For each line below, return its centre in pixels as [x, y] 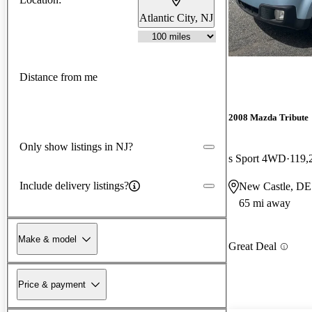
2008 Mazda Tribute [268, 118]
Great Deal [252, 247]
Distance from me [58, 77]
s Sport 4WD [257, 159]
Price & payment [52, 284]
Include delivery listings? [74, 185]
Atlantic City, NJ [176, 17]
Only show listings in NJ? [76, 146]
